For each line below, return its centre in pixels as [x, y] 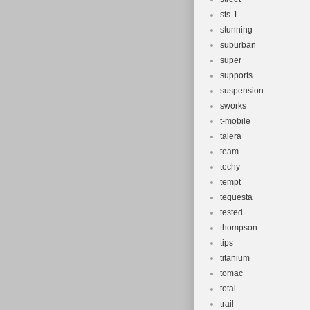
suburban [238, 45]
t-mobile [235, 121]
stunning [236, 30]
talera [231, 136]
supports [236, 75]
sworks [233, 106]
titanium [235, 258]
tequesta [236, 197]
